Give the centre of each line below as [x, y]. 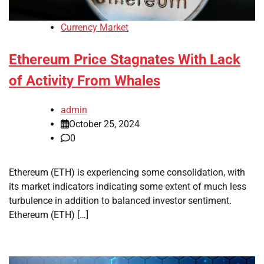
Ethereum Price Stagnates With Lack [125, 60]
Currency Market [95, 28]
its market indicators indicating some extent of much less [128, 187]
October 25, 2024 [104, 124]
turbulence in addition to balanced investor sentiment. [120, 201]
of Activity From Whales [85, 81]
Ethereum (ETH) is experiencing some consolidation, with [127, 173]
